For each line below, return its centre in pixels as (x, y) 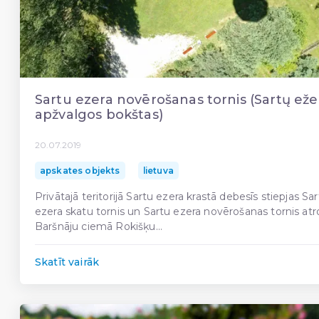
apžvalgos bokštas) (99, 114)
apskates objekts (80, 171)
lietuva (158, 171)
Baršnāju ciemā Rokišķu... (99, 227)
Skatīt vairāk (67, 262)
